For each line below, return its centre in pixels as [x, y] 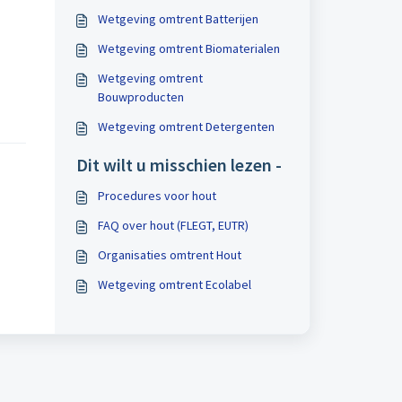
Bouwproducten [140, 97]
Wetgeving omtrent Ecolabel [174, 284]
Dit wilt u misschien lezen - [179, 165]
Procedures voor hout [157, 196]
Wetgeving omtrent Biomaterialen [188, 48]
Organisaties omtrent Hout [169, 255]
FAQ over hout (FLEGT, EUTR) [173, 225]
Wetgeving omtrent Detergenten [186, 127]
